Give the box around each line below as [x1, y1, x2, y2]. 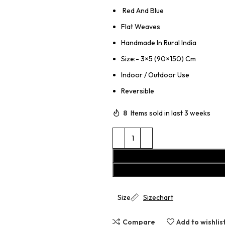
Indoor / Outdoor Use [121, 70, 189, 79]
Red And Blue [121, 6, 164, 15]
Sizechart [143, 193, 173, 202]
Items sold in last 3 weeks [131, 108, 210, 118]
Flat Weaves [121, 22, 160, 31]
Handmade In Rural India [121, 38, 196, 47]
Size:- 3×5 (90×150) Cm [121, 54, 196, 63]
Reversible [121, 86, 154, 95]
